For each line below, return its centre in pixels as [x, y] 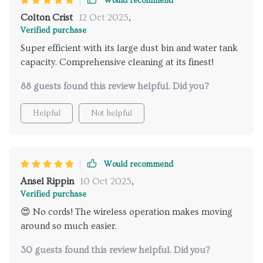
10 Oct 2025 [106, 181]
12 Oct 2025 [104, 17]
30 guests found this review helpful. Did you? [115, 250]
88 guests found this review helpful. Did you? [115, 86]
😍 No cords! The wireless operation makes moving [127, 212]
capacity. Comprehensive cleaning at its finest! [117, 62]
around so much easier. [69, 226]
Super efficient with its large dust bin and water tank [129, 48]
